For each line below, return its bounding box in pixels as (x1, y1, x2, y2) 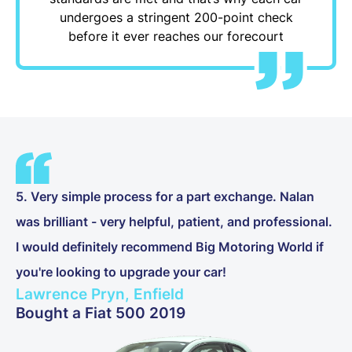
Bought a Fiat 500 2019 (16, 302, 185, 322)
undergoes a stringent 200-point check (59, 9, 293, 25)
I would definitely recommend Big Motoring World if (16, 238, 324, 255)
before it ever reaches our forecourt (68, 27, 284, 44)
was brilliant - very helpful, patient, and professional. (16, 213, 332, 229)
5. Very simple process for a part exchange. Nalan (16, 188, 314, 204)
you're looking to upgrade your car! (16, 263, 226, 280)
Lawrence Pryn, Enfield (16, 284, 184, 303)
